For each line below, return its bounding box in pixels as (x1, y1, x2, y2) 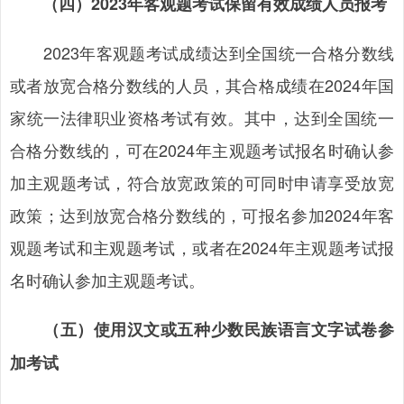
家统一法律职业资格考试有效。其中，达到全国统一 (10, 106, 394, 129)
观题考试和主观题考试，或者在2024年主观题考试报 (10, 235, 394, 259)
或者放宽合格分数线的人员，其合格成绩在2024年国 (10, 73, 394, 96)
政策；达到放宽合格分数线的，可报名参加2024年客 (10, 203, 394, 226)
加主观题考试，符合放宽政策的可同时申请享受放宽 (10, 170, 394, 194)
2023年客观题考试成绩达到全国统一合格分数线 (10, 41, 394, 64)
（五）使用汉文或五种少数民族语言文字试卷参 (43, 317, 395, 341)
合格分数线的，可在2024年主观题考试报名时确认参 (10, 138, 394, 161)
